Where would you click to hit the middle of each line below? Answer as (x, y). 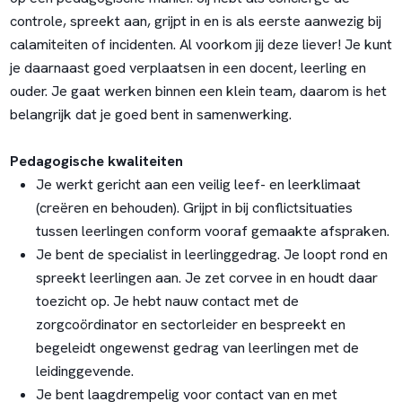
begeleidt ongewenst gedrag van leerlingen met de (197, 348)
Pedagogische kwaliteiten (96, 162)
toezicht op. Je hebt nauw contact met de (167, 301)
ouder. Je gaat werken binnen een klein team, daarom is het (198, 92)
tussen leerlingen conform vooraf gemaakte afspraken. (212, 232)
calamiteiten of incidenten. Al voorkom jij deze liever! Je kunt (201, 45)
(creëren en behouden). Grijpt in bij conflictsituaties (194, 208)
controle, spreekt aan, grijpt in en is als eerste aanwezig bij (195, 22)
